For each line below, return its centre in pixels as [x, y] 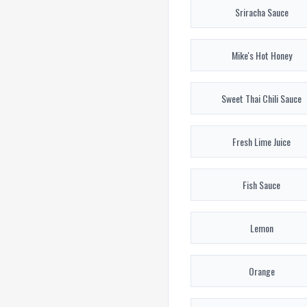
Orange [261, 271]
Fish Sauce [262, 185]
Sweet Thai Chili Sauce [262, 99]
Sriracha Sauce [261, 12]
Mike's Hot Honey [261, 56]
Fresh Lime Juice [262, 142]
